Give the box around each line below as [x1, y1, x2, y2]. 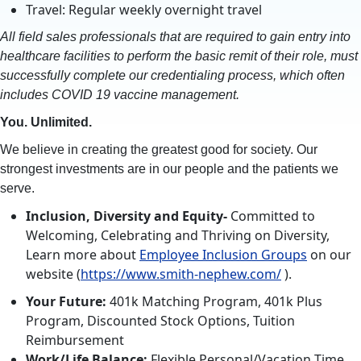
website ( [26, 265, 81, 283]
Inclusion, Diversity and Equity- [26, 207, 230, 225]
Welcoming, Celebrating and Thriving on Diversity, [26, 226, 330, 244]
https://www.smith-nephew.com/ [81, 265, 281, 283]
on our [307, 246, 351, 263]
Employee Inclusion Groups [139, 246, 307, 263]
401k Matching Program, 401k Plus [110, 293, 322, 310]
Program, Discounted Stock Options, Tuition [26, 312, 295, 330]
